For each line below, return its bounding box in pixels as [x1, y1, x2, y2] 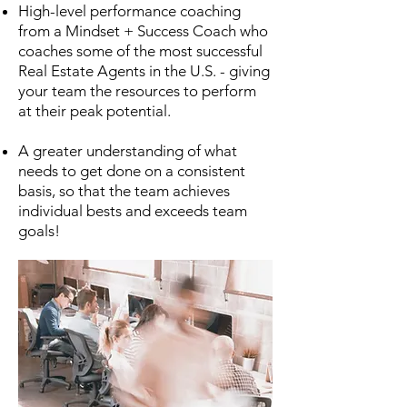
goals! [18, 222, 60, 240]
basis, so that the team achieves [18, 182, 230, 200]
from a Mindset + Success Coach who [18, 22, 268, 40]
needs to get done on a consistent [18, 162, 260, 180]
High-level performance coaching [18, 2, 241, 20]
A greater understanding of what [18, 142, 237, 160]
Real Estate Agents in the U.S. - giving [18, 62, 270, 80]
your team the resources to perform [18, 82, 256, 100]
